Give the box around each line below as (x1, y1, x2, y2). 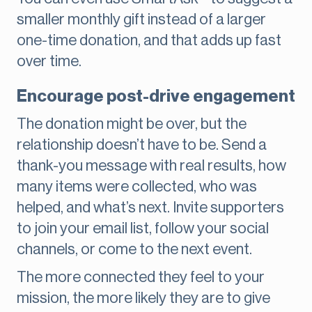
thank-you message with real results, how (17, 158, 286, 174)
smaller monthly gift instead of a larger (17, 12, 266, 28)
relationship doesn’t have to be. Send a (17, 137, 267, 153)
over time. (17, 54, 81, 70)
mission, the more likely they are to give (17, 290, 270, 306)
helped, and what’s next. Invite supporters (17, 200, 284, 216)
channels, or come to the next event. (17, 242, 252, 258)
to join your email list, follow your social (17, 221, 269, 237)
